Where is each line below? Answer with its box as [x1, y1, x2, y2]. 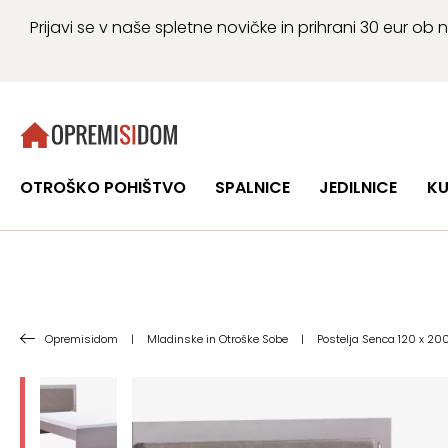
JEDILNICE [319, 176, 398, 199]
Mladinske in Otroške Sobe [147, 331, 288, 347]
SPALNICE [215, 176, 291, 199]
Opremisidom [45, 331, 118, 347]
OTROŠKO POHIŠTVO [20, 176, 186, 199]
